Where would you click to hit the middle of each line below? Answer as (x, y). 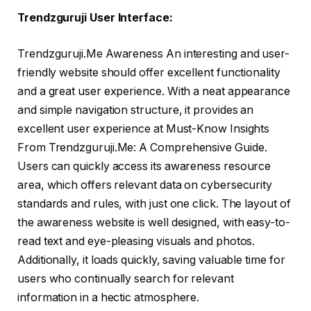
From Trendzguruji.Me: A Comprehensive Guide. (142, 147)
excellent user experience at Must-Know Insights (144, 128)
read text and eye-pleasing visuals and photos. (136, 241)
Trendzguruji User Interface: (95, 17)
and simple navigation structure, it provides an (136, 110)
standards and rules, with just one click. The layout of (154, 203)
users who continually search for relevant (126, 278)
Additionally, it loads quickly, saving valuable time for (151, 260)
